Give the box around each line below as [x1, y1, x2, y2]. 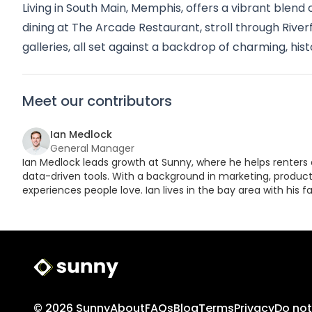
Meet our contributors [22, 91, 172, 111]
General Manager [50, 141, 134, 155]
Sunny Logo [33, 267, 94, 283]
